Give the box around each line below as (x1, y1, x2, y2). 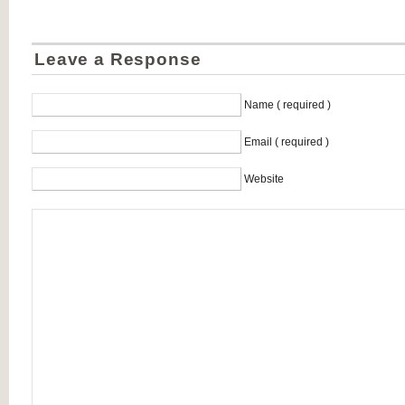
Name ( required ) (244, 99, 331, 111)
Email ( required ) (244, 136, 329, 148)
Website (244, 173, 284, 185)
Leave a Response (34, 50, 202, 69)
